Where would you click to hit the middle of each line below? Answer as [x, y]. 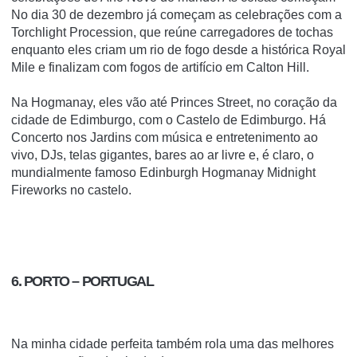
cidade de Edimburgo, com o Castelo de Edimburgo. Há [169, 120]
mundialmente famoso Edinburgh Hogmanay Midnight [163, 173]
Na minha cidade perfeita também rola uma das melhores [173, 343]
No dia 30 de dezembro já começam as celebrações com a [177, 15]
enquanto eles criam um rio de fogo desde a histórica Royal [178, 50]
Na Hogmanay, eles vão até [91, 103]
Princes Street [210, 103]
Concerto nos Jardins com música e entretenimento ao [165, 138]
